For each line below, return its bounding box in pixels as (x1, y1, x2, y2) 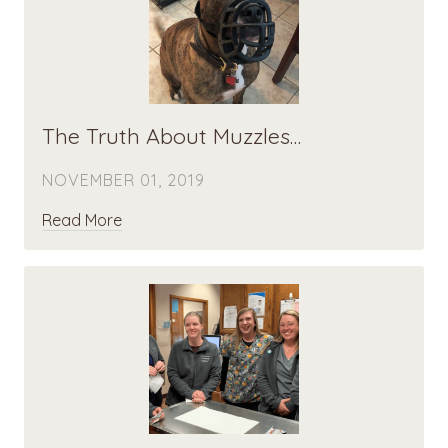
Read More (42, 210, 122, 231)
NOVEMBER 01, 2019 (42, 170, 205, 191)
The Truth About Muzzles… (42, 122, 301, 150)
